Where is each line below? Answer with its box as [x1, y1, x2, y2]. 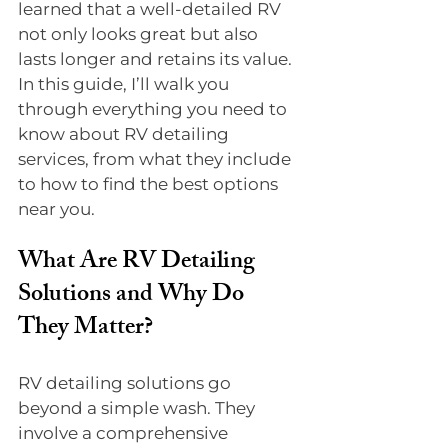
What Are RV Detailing [18, 242, 260, 284]
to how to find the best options [18, 174, 282, 194]
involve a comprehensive [18, 423, 232, 443]
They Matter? [18, 308, 153, 350]
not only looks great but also [18, 24, 262, 44]
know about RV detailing [18, 124, 233, 144]
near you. [18, 199, 95, 219]
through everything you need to [18, 99, 291, 119]
